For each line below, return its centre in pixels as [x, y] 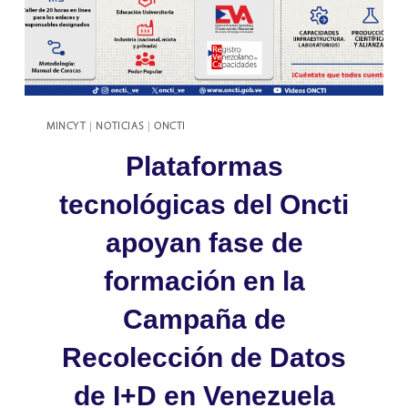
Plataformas [204, 166]
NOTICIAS [120, 126]
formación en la [204, 280]
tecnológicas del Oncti [204, 204]
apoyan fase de [204, 242]
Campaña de [204, 319]
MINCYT [66, 126]
